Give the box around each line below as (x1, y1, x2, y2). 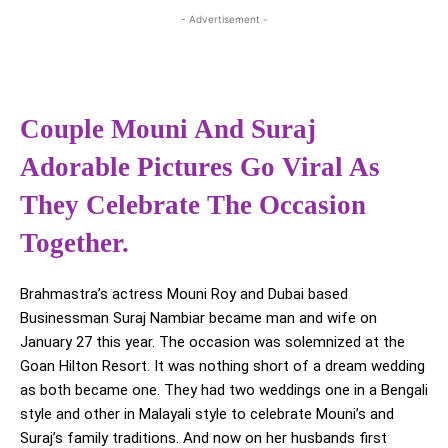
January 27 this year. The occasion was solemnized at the (20, 333, 405, 352)
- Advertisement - (180, 13, 268, 26)
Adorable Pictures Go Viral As (20, 152, 380, 183)
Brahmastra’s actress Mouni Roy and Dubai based (20, 285, 348, 304)
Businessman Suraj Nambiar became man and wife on (20, 309, 377, 328)
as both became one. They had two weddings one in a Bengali (20, 381, 428, 400)
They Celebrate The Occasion (20, 190, 366, 221)
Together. (20, 228, 129, 259)
